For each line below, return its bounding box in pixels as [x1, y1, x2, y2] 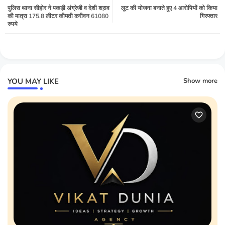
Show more [183, 76, 217, 86]
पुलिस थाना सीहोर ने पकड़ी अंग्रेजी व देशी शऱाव [8, 4, 109, 12]
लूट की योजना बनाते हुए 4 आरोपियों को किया [121, 4, 217, 12]
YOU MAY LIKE [8, 76, 59, 86]
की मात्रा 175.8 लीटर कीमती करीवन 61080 [8, 12, 108, 20]
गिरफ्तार [200, 12, 217, 20]
